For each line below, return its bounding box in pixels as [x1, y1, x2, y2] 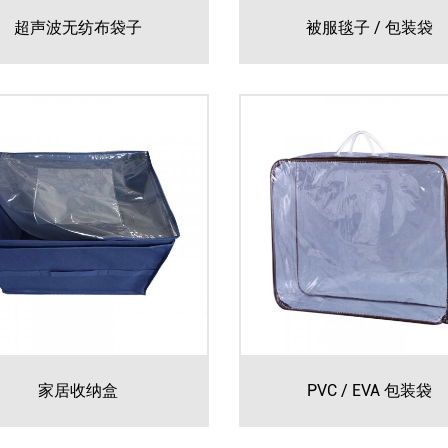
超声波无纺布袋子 [13, 16, 142, 38]
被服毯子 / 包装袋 [306, 16, 434, 38]
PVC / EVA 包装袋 [307, 378, 433, 400]
